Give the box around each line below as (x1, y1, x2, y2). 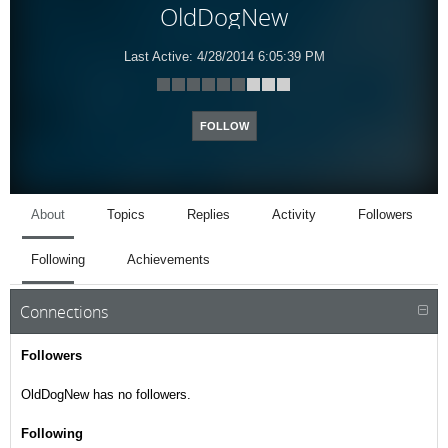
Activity (272, 207, 316, 222)
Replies (187, 207, 230, 222)
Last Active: (123, 49, 193, 65)
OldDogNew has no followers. (21, 386, 191, 402)
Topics (107, 207, 145, 222)
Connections (20, 300, 108, 323)
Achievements (127, 252, 210, 267)
